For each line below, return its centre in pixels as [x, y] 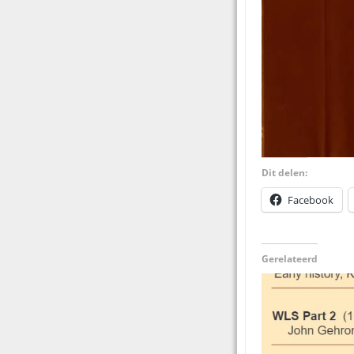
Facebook [311, 200]
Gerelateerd [290, 259]
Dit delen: [284, 173]
